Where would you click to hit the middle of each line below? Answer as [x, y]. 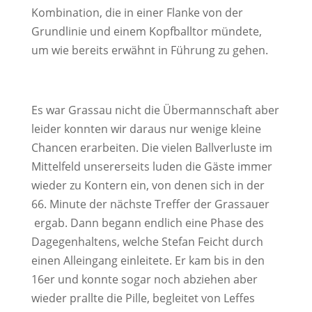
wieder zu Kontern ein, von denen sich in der [148, 185]
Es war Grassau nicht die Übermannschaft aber [155, 110]
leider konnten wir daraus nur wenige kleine [146, 129]
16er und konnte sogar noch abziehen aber [144, 279]
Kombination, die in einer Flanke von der [137, 13]
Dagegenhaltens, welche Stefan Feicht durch [147, 242]
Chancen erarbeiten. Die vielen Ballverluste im [151, 148]
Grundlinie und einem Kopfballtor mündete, [146, 31]
